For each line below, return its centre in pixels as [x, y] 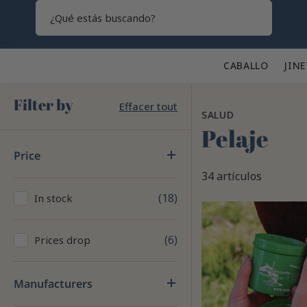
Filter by [44, 105]
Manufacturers [53, 284]
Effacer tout [148, 106]
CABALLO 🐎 [254, 65]
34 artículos [232, 176]
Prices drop [62, 240]
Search [273, 29]
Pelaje [235, 138]
